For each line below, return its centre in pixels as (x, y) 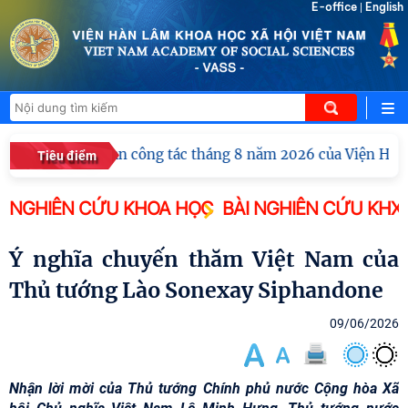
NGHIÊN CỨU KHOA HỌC (111, 209)
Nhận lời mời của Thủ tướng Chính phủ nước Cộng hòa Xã (204, 388)
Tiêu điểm (67, 156)
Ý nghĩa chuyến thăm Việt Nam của (16, 259)
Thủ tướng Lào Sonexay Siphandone (196, 290)
